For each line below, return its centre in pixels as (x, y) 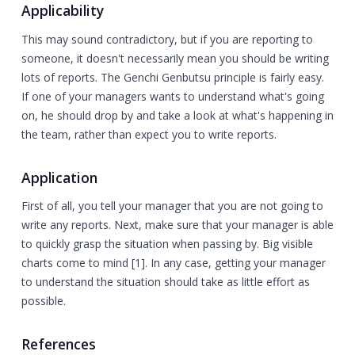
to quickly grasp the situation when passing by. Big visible (167, 244)
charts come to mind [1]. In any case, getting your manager (174, 263)
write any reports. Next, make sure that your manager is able (177, 225)
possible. (44, 301)
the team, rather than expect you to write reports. (149, 134)
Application (59, 177)
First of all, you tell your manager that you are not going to (172, 206)
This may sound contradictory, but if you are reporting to (167, 39)
